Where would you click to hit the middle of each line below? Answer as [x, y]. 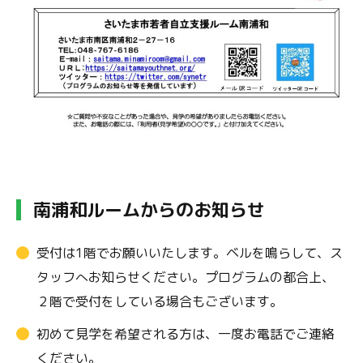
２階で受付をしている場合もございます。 [160, 302]
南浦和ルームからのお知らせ [149, 210]
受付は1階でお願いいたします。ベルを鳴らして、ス [190, 253]
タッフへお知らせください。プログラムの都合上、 [186, 278]
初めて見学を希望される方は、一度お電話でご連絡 [186, 334]
